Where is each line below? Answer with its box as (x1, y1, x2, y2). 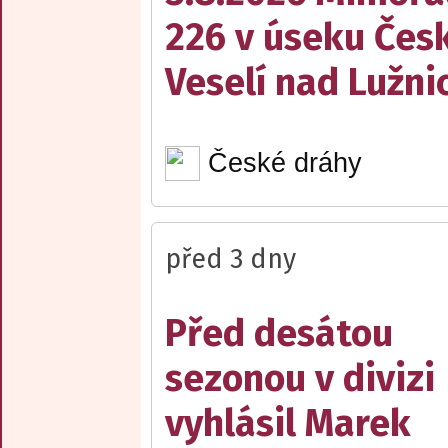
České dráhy (207, 148, 362, 179)
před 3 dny (165, 243, 296, 276)
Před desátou (165, 311, 393, 357)
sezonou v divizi (165, 356, 435, 402)
